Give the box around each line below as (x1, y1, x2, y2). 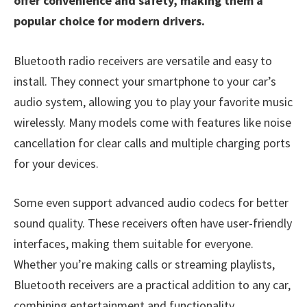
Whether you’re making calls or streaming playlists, (14, 256, 275, 273)
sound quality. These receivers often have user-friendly (14, 215, 292, 232)
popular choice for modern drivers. (14, 13, 205, 29)
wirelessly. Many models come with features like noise (14, 114, 291, 130)
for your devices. (14, 155, 99, 171)
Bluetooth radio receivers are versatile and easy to (14, 52, 272, 69)
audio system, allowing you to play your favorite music (14, 93, 293, 110)
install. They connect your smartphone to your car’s (14, 73, 276, 89)
